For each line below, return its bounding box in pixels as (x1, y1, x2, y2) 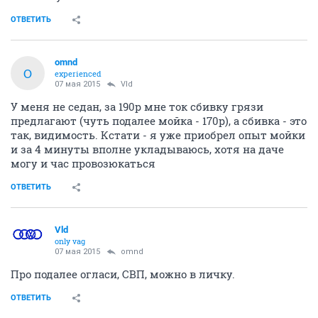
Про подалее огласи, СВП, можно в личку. (11, 267, 235, 281)
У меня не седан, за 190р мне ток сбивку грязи (11, 99, 263, 114)
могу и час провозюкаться (11, 156, 155, 170)
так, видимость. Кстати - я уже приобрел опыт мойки (11, 128, 305, 142)
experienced (55, 68, 102, 79)
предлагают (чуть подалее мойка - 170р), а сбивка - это (11, 114, 307, 128)
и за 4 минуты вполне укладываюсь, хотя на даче (11, 142, 284, 156)
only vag (55, 236, 85, 246)
